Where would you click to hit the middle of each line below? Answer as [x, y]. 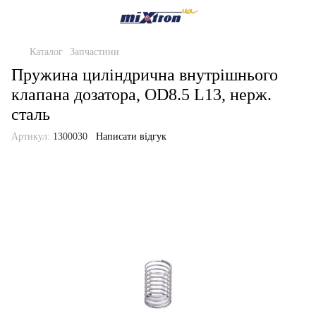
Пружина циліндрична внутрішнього [145, 75]
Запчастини [95, 52]
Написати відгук [131, 136]
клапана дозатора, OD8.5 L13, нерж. [141, 95]
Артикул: [31, 136]
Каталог [46, 52]
